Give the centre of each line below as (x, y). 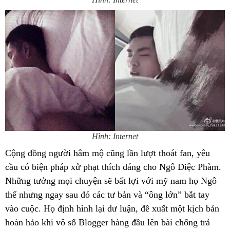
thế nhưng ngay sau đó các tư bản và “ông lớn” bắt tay (107, 194)
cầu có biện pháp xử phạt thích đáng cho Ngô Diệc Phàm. (113, 167)
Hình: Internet (115, 136)
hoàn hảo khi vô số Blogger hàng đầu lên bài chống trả (108, 222)
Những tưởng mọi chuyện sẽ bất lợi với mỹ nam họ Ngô (111, 180)
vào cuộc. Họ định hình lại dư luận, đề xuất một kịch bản (112, 208)
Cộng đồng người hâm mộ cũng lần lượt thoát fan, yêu (108, 153)
